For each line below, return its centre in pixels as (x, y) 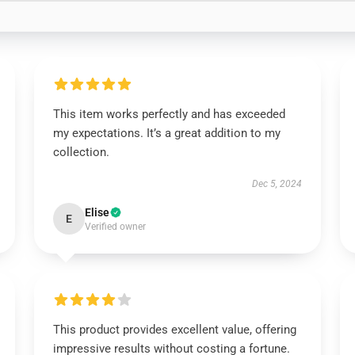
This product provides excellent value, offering (174, 330)
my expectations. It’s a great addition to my (166, 133)
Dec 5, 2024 (277, 184)
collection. (81, 152)
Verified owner (115, 227)
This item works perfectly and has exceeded (169, 114)
